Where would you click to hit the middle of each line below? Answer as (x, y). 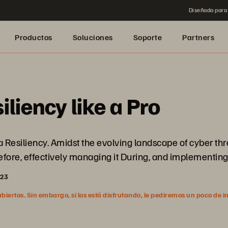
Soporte (147, 37)
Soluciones (93, 37)
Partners (198, 37)
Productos (34, 37)
